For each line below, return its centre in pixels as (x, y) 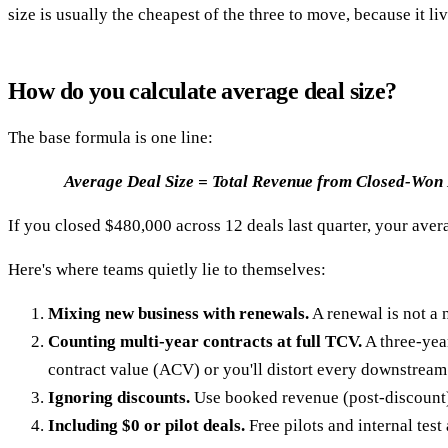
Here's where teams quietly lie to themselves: (167, 269)
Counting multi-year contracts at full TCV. (205, 341)
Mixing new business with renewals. (178, 313)
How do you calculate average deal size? (202, 90)
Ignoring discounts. (119, 397)
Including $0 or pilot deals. (146, 425)
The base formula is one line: (110, 137)
